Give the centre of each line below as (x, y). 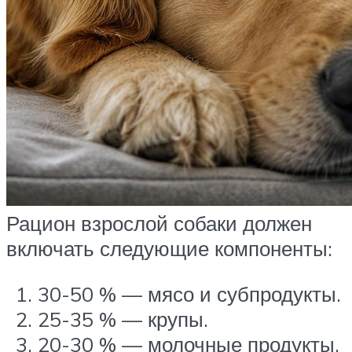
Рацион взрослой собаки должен (159, 224)
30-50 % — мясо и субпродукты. (189, 294)
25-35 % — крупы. (123, 319)
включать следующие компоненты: (169, 249)
